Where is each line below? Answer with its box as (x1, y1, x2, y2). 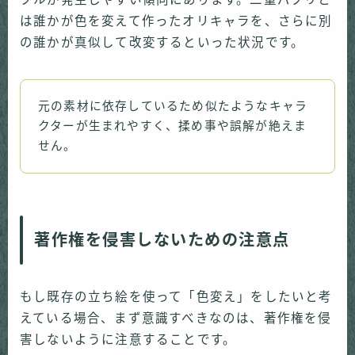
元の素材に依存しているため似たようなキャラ (38, 99, 308, 113)
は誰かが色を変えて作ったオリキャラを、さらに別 (20, 13, 333, 28)
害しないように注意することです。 (20, 332, 237, 346)
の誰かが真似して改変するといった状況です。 (20, 35, 305, 49)
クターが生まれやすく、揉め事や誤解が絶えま (38, 119, 307, 132)
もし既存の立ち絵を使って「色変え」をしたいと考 (20, 289, 333, 303)
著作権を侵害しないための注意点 (34, 231, 290, 249)
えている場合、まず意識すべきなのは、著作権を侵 (20, 311, 332, 325)
